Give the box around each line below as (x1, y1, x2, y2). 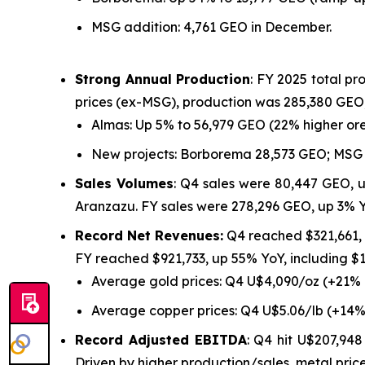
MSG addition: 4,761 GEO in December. (91, 18, 332, 35)
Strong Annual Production (75, 70, 250, 87)
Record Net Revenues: (75, 226, 224, 244)
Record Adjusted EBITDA (75, 331, 247, 348)
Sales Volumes (75, 174, 174, 191)
